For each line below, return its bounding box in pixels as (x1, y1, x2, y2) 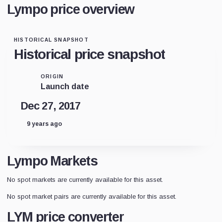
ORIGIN (41, 74, 64, 79)
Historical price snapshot (14, 47, 165, 62)
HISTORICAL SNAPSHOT (14, 37, 89, 43)
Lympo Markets (7, 154, 98, 168)
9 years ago (27, 120, 62, 127)
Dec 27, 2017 (21, 100, 81, 112)
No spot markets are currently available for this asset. (7, 176, 163, 183)
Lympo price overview (7, 2, 135, 17)
